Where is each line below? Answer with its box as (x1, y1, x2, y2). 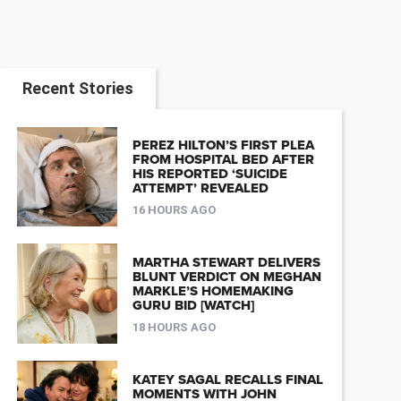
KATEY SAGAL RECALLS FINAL (132, 371, 323, 388)
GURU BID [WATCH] (132, 296, 254, 313)
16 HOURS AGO (132, 202, 216, 217)
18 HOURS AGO (132, 320, 216, 334)
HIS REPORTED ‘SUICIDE (132, 165, 287, 182)
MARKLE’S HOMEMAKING (132, 282, 294, 299)
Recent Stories (21, 79, 133, 98)
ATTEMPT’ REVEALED (132, 179, 269, 196)
